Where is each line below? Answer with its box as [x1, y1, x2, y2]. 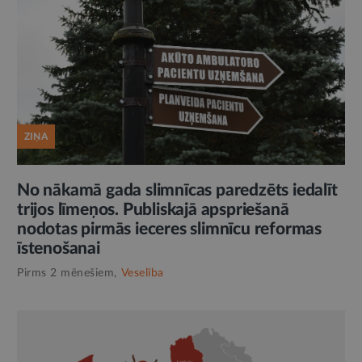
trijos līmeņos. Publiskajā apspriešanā [17, 201, 289, 219]
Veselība [120, 267, 164, 280]
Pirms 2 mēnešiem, [17, 267, 117, 280]
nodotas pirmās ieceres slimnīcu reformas [17, 221, 322, 238]
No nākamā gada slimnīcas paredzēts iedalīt [17, 182, 338, 200]
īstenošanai [17, 240, 100, 258]
